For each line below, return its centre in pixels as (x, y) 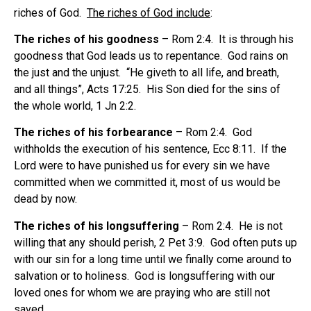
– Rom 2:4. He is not (231, 226)
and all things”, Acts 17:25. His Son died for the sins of (147, 89)
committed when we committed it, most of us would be (147, 183)
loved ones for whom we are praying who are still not (142, 292)
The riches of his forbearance (93, 133)
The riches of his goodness (86, 39)
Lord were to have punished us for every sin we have (142, 166)
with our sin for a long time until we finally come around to (153, 259)
